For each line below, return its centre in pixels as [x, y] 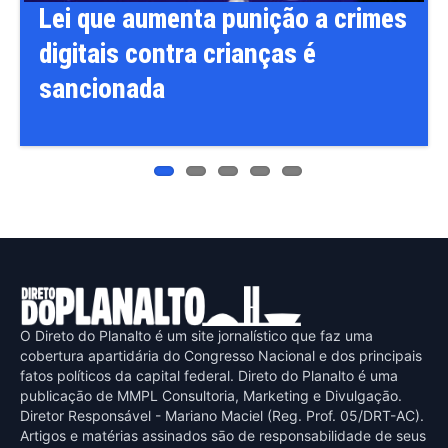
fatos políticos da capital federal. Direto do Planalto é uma [209, 375]
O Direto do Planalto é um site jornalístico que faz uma [196, 335]
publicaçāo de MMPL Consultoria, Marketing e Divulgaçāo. [211, 395]
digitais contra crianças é [177, 53]
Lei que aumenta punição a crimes [223, 18]
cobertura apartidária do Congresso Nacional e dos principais [221, 355]
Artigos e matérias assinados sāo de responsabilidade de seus [223, 435]
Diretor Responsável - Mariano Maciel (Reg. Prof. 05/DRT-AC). [222, 415]
